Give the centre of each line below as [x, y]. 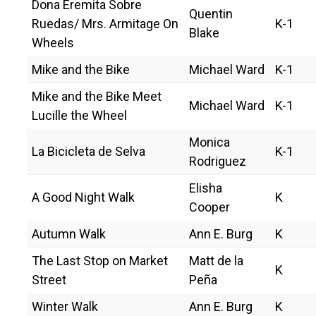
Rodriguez [218, 161]
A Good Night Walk [83, 197]
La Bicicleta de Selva [89, 151]
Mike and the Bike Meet [97, 96]
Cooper [209, 207]
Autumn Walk [69, 233]
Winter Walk [65, 306]
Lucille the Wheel [79, 115]
